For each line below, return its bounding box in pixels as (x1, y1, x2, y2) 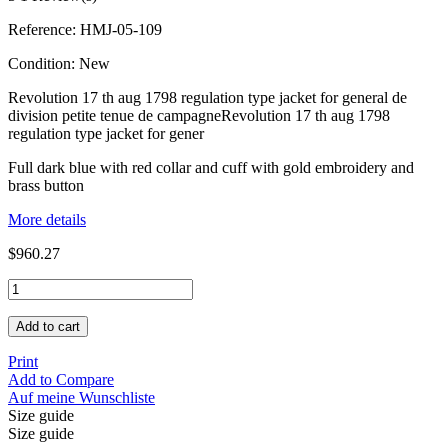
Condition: (8, 54, 79, 72)
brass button (8, 176, 84, 194)
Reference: (8, 20, 80, 38)
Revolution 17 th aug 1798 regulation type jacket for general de (8, 88, 407, 106)
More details (8, 210, 86, 228)
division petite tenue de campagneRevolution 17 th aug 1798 (8, 106, 390, 124)
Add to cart (16, 318, 80, 334)
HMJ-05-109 (80, 20, 162, 38)
